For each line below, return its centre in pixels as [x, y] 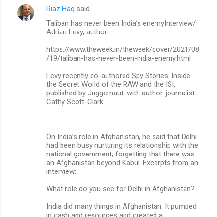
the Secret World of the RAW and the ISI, [111, 84]
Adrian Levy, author [77, 32]
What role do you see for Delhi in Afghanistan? [121, 189]
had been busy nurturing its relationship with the [122, 145]
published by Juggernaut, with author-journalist [121, 93]
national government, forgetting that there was [121, 154]
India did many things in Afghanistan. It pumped [122, 206]
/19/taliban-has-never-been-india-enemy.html [119, 58]
